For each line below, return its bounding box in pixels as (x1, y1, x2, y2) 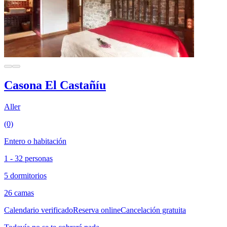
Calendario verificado (4, 205, 73, 214)
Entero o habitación (4, 136, 66, 145)
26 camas (4, 188, 34, 197)
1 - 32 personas (4, 154, 53, 163)
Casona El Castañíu (4, 78, 106, 92)
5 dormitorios (4, 171, 47, 180)
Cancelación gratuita (121, 205, 186, 214)
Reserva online (73, 205, 121, 214)
